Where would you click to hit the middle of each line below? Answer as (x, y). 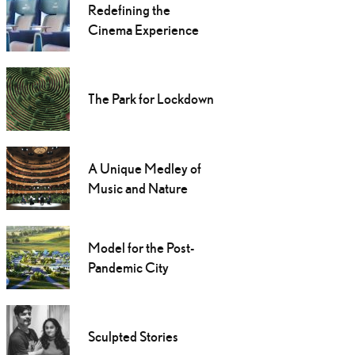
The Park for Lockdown (151, 99)
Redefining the (129, 10)
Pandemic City (128, 268)
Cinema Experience (143, 30)
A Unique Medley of (144, 169)
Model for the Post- (141, 248)
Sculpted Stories (133, 337)
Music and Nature (137, 189)
